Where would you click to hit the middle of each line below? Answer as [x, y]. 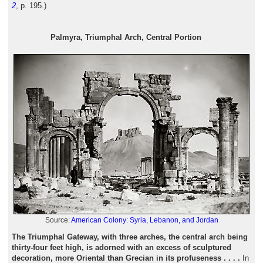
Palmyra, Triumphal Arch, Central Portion [126, 38]
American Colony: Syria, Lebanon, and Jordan [144, 220]
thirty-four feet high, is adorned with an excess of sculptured [121, 248]
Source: [58, 220]
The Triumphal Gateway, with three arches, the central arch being [129, 237]
